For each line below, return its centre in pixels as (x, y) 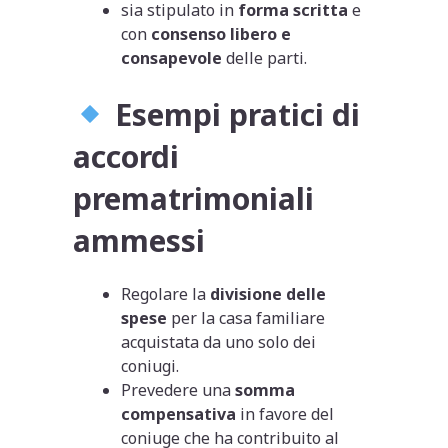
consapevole (172, 57)
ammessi (139, 240)
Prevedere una (178, 389)
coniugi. (150, 365)
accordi (126, 156)
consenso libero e (221, 33)
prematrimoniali (194, 198)
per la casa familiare (246, 317)
